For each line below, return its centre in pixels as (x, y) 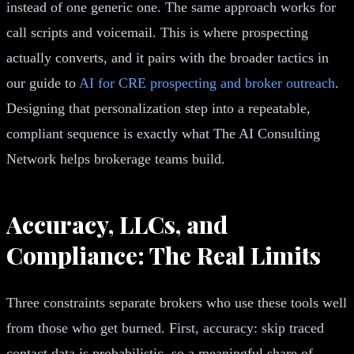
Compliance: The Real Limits (164, 255)
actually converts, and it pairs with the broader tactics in (168, 57)
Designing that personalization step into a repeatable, (158, 108)
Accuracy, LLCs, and (117, 224)
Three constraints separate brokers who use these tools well (177, 302)
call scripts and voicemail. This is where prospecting (157, 32)
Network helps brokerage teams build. (116, 158)
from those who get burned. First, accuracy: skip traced (165, 328)
